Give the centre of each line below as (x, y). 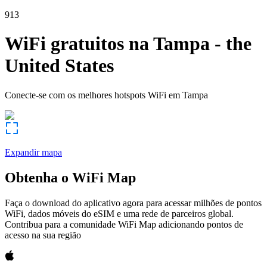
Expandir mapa (33, 152)
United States (59, 66)
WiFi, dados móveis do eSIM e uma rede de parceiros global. (119, 213)
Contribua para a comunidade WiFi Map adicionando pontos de (124, 224)
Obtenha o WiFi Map (70, 177)
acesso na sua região (43, 235)
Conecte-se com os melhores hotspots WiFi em (92, 95)
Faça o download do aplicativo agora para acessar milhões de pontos (133, 203)
